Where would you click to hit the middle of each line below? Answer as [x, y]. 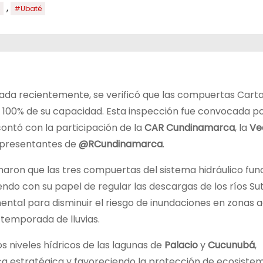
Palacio [181, 245]
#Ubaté [28, 9]
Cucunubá [231, 245]
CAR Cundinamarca [190, 128]
